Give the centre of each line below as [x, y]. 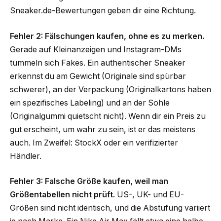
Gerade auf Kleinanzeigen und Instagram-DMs [96, 49]
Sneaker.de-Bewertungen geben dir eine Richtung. [103, 11]
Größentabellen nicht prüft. [62, 195]
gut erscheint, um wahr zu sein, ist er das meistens [103, 129]
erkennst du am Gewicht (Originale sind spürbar [98, 76]
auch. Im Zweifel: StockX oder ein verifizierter [94, 143]
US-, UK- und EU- [149, 195]
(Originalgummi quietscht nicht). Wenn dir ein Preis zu [108, 116]
